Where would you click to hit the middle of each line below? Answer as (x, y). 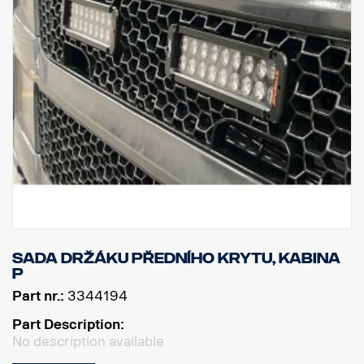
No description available (88, 341)
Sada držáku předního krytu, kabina (176, 258)
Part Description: (68, 324)
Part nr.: (38, 296)
